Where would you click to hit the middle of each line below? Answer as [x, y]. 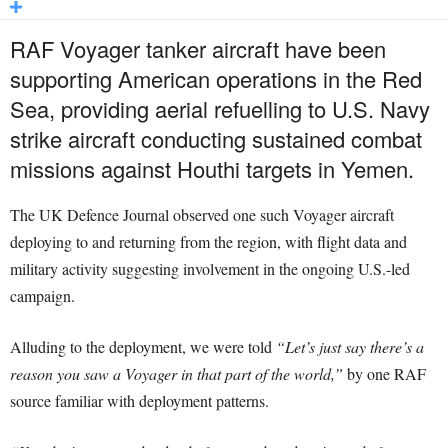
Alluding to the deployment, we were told [143, 347]
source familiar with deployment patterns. [139, 401]
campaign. [42, 296]
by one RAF [384, 374]
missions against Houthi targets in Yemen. [212, 169]
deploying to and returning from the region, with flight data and [208, 242]
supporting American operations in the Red [216, 79]
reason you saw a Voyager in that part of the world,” [176, 374]
